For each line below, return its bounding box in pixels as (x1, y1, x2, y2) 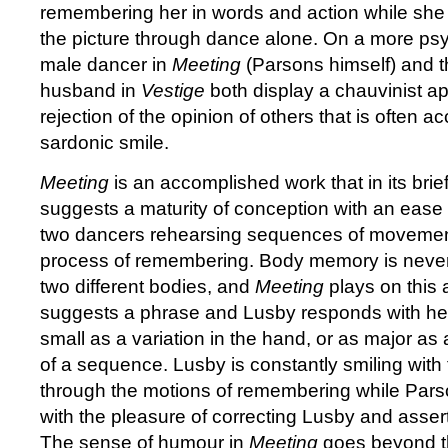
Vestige (141, 80, 210, 101)
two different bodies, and (40, 276, 255, 297)
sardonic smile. (40, 132, 169, 153)
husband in (40, 80, 141, 101)
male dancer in (40, 54, 172, 75)
